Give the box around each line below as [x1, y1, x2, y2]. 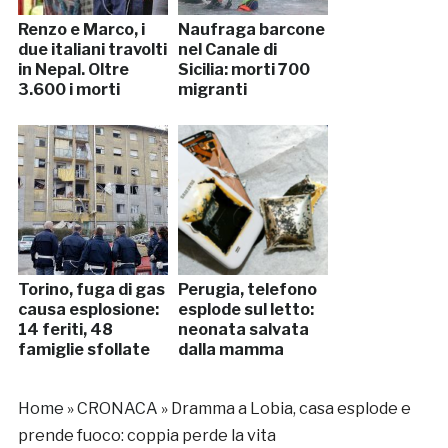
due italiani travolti [17, 40, 167, 60]
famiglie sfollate [17, 340, 150, 360]
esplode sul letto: [177, 300, 314, 320]
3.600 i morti [17, 80, 120, 100]
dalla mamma [177, 340, 284, 360]
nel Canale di [177, 40, 277, 60]
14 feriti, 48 [17, 320, 113, 340]
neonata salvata [177, 320, 309, 340]
